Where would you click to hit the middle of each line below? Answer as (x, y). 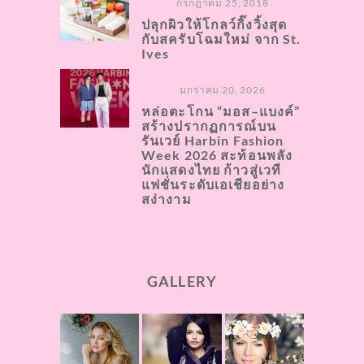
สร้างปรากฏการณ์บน (209, 126)
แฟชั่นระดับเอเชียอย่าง (213, 184)
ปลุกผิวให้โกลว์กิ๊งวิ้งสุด (214, 24)
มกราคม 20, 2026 (223, 90)
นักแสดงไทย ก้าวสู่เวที (212, 170)
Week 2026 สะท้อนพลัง (217, 155)
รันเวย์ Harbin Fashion (213, 141)
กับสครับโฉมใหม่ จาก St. (221, 39)
